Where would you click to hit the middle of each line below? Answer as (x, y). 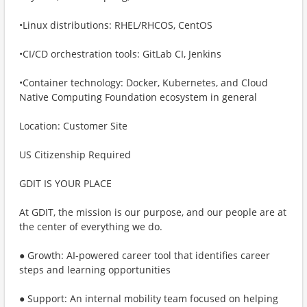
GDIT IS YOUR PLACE (65, 183)
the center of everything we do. (91, 226)
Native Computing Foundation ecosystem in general (138, 97)
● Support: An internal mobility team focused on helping (149, 298)
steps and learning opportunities (95, 270)
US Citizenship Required (75, 155)
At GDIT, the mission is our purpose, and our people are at (153, 212)
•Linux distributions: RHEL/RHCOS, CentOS (116, 25)
